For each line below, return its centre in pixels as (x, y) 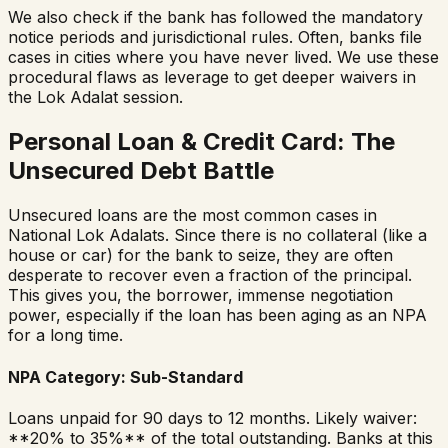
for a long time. (65, 335)
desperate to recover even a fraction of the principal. (210, 275)
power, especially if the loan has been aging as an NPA (217, 315)
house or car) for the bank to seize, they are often (200, 255)
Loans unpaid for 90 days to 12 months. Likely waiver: (212, 417)
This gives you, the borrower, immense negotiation (200, 295)
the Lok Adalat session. (95, 97)
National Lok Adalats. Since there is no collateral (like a (217, 235)
